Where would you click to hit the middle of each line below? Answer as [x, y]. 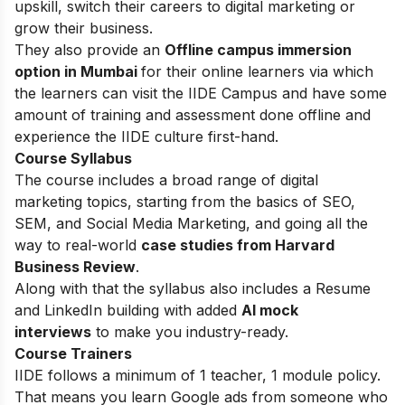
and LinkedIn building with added [128, 311]
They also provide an [89, 50]
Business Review [75, 267]
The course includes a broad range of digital [166, 180]
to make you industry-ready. [190, 332]
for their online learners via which [257, 72]
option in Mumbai [78, 72]
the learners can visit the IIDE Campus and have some [201, 94]
